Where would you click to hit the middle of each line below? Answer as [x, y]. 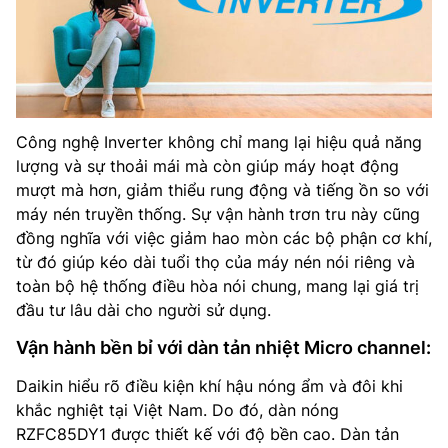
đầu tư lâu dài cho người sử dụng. [143, 309]
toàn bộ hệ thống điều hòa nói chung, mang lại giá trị [217, 285]
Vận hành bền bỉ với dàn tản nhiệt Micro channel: [223, 347]
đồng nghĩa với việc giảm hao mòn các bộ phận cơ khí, [224, 237]
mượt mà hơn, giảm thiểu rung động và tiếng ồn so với [222, 189]
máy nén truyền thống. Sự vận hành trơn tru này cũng [218, 213]
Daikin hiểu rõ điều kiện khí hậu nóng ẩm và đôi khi [209, 385]
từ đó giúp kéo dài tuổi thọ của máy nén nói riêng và [215, 261]
